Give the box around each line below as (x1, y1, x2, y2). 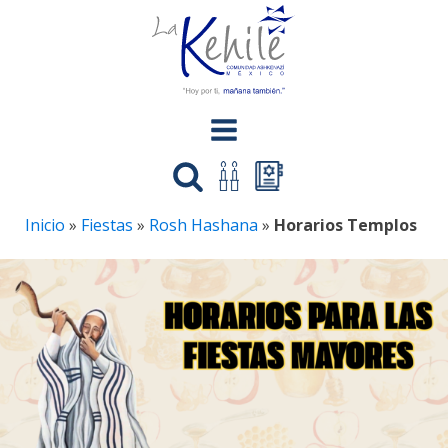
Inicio (25, 214, 65, 236)
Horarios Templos (274, 214, 417, 236)
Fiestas (81, 214, 133, 236)
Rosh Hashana (149, 214, 258, 236)
